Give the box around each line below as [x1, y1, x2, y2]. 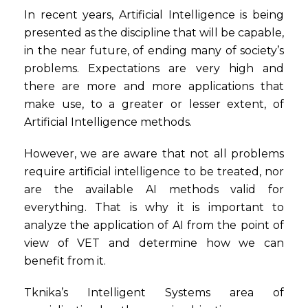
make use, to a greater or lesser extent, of [24, 98, 284, 111]
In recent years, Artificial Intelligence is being [24, 8, 284, 21]
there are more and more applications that [24, 80, 284, 93]
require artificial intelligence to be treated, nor [24, 165, 284, 178]
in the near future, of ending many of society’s [24, 44, 284, 57]
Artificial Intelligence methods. [24, 115, 192, 129]
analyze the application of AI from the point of [24, 219, 284, 232]
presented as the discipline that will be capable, [24, 26, 284, 39]
